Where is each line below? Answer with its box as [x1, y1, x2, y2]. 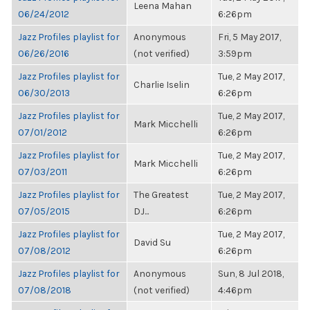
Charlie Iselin [134, 79, 190, 90]
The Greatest [134, 189, 189, 200]
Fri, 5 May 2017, [218, 31, 281, 42]
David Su [134, 237, 171, 248]
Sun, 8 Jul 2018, [218, 268, 284, 279]
